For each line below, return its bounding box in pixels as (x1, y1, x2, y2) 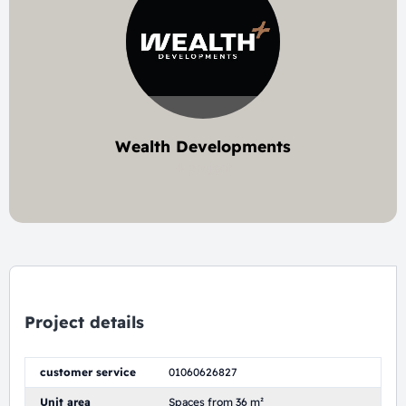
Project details (24, 312, 144, 333)
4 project (175, 159, 231, 176)
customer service (40, 365, 136, 379)
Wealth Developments (115, 136, 291, 156)
